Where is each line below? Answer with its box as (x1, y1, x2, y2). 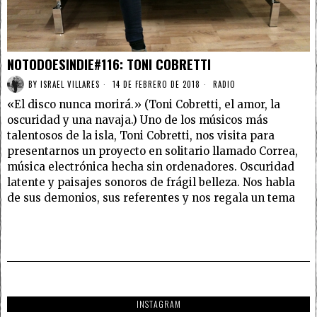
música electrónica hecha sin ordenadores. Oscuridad (7, 160, 294, 174)
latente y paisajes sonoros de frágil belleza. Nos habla (7, 175, 295, 190)
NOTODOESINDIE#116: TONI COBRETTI (7, 54, 211, 74)
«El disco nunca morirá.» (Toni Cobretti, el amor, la (7, 98, 280, 112)
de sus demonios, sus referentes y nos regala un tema (7, 191, 295, 205)
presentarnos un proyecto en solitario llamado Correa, (7, 144, 298, 158)
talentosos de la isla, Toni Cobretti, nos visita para (7, 129, 275, 143)
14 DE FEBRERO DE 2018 (110, 78, 200, 90)
